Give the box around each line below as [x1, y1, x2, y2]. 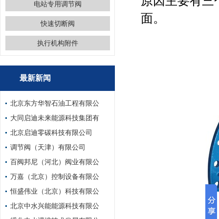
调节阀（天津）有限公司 [10, 143, 86, 151]
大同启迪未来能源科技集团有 [10, 114, 99, 122]
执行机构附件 [37, 39, 78, 47]
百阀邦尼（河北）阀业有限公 [10, 158, 99, 166]
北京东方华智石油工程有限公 [10, 99, 99, 107]
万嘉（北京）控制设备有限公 [10, 173, 99, 180]
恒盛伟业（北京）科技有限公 [10, 187, 99, 195]
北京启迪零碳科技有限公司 [10, 129, 92, 136]
